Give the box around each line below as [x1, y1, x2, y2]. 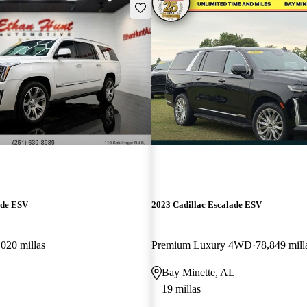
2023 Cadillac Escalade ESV [151, 199, 262, 210]
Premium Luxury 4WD [151, 238, 252, 251]
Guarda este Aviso [134, 1, 208, 12]
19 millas [161, 282, 201, 295]
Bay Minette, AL [161, 266, 235, 278]
